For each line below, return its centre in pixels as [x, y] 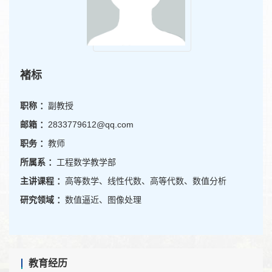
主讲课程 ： [42, 181]
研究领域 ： [42, 200]
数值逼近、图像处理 [103, 200]
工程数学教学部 [86, 162]
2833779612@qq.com [91, 124]
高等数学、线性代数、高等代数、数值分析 [146, 181]
